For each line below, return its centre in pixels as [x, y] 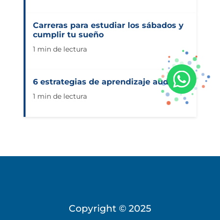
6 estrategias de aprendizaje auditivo [110, 82]
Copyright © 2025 [110, 208]
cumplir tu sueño [68, 35]
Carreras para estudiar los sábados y [108, 26]
